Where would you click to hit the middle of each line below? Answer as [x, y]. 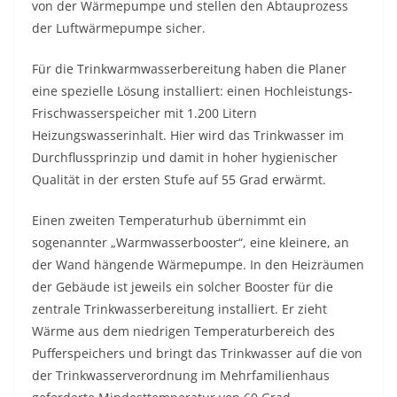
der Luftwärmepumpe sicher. [119, 27]
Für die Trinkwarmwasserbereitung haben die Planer [189, 68]
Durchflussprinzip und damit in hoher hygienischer [185, 157]
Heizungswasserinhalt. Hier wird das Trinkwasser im [188, 135]
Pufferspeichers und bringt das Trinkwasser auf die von [197, 353]
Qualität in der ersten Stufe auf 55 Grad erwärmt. [179, 179]
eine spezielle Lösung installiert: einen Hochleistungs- [192, 90]
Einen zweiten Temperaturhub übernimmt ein [169, 220]
